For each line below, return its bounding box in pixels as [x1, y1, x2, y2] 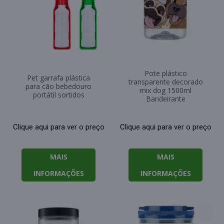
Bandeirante [145, 94, 185, 104]
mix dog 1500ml [139, 85, 191, 95]
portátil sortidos [32, 90, 84, 100]
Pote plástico [144, 68, 187, 78]
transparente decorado [128, 77, 203, 87]
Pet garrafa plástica [27, 73, 90, 83]
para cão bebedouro [25, 81, 91, 91]
